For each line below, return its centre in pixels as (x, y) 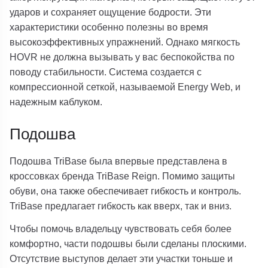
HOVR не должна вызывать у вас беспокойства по (122, 57)
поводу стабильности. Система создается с (106, 72)
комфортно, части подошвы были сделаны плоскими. (128, 243)
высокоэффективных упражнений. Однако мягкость (125, 42)
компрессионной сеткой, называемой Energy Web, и (125, 87)
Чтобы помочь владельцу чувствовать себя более (121, 228)
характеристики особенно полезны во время (109, 27)
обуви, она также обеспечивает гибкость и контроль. (126, 191)
